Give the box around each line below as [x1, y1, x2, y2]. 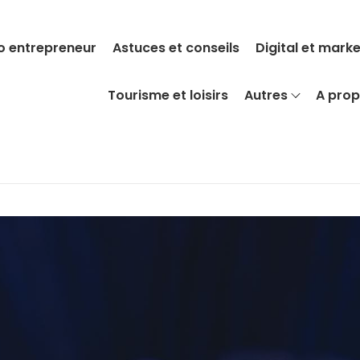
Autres [243, 86, 288, 104]
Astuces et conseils [112, 39, 240, 57]
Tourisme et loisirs [107, 86, 228, 104]
